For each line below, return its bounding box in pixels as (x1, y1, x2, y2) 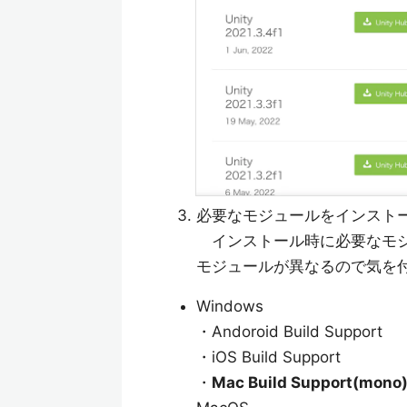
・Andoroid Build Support (195, 323, 382, 342)
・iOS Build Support (195, 348, 341, 367)
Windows (195, 297, 263, 316)
